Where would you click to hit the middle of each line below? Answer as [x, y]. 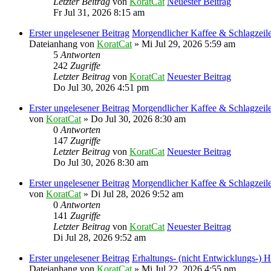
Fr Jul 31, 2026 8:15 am [99, 12]
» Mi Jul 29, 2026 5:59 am [184, 44]
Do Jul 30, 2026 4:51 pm [101, 87]
